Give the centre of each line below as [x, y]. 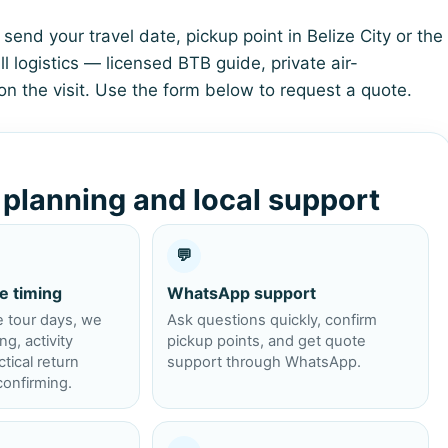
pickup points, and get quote [267, 340]
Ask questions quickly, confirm [272, 319]
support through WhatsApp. [264, 361]
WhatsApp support [242, 292]
